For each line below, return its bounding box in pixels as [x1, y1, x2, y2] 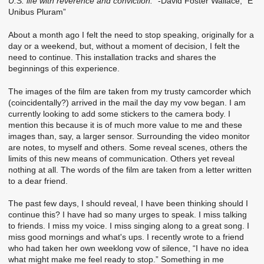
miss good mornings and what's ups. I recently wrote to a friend [8, 232, 244, 242]
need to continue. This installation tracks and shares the [8, 52, 216, 62]
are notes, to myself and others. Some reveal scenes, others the [8, 142, 247, 152]
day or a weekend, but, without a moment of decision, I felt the [8, 41, 240, 51]
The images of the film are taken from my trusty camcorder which [8, 86, 251, 96]
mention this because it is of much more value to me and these [8, 120, 242, 130]
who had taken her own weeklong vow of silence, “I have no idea [8, 243, 249, 253]
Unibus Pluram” [8, 7, 66, 17]
